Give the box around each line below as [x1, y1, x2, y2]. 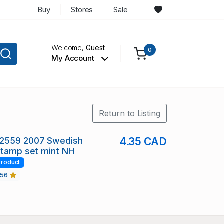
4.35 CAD [119, 135, 167, 148]
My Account [51, 53, 96, 63]
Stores [70, 4, 93, 14]
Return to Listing [99, 108, 160, 119]
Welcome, [51, 43, 86, 52]
